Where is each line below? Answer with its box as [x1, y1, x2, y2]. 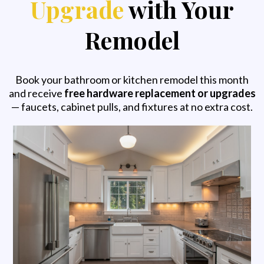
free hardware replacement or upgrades [64, 87, 256, 100]
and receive [8, 87, 64, 100]
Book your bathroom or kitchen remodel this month [15, 73, 249, 87]
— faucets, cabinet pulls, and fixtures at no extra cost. [11, 100, 253, 114]
